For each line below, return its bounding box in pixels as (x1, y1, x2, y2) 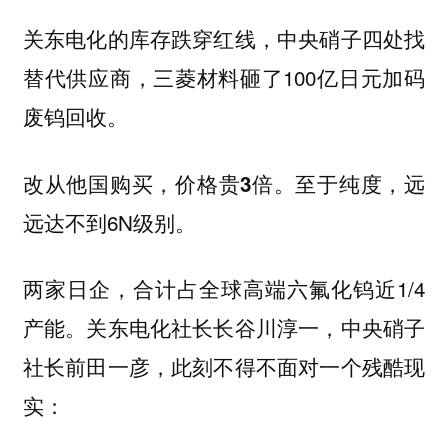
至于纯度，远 (295, 167, 426, 198)
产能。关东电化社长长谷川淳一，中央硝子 (22, 312, 426, 343)
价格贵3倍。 (175, 168, 296, 198)
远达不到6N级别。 (22, 206, 196, 237)
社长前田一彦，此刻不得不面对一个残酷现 (22, 351, 426, 382)
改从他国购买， (22, 167, 176, 198)
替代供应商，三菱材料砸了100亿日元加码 (22, 62, 426, 93)
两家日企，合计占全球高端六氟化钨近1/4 (22, 273, 426, 304)
